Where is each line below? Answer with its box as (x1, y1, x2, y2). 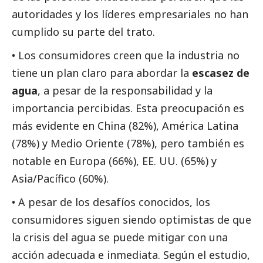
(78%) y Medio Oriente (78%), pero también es (12, 136, 244, 151)
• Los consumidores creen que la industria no (12, 48, 240, 63)
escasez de (192, 66, 249, 80)
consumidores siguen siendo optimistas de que (12, 213, 251, 227)
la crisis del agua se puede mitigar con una (12, 230, 228, 245)
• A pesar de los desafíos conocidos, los (12, 195, 210, 210)
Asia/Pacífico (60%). (12, 171, 109, 186)
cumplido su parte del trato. (12, 25, 158, 39)
